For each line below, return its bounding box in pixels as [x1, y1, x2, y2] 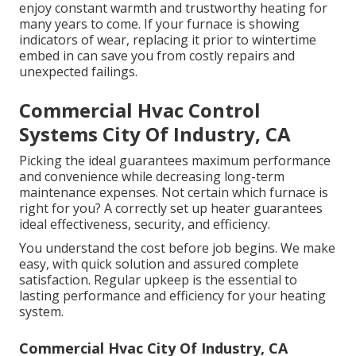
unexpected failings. [19, 63, 137, 81]
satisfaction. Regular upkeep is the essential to [19, 271, 297, 289]
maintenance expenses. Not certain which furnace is [19, 184, 328, 202]
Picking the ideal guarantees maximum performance [19, 152, 331, 170]
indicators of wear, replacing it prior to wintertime [19, 31, 316, 49]
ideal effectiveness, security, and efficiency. [19, 215, 270, 234]
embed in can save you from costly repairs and [19, 47, 295, 65]
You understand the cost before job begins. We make [19, 239, 335, 257]
